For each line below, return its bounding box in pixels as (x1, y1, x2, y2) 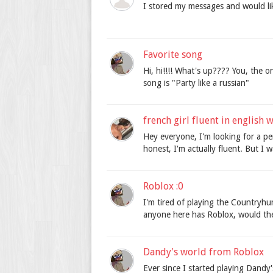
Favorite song (143, 49, 202, 61)
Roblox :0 (143, 180, 183, 193)
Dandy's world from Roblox (143, 246, 264, 258)
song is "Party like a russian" (143, 78, 249, 88)
